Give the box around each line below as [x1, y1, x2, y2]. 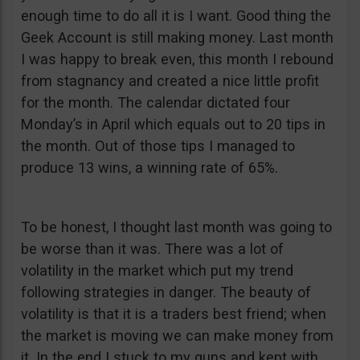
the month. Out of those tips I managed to [21, 137, 295, 154]
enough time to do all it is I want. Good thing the [21, 7, 331, 24]
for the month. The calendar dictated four [21, 94, 290, 111]
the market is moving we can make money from [21, 327, 333, 344]
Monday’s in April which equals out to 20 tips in [21, 116, 325, 133]
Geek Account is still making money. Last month [21, 29, 333, 46]
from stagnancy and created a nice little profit [21, 72, 319, 89]
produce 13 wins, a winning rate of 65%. [21, 159, 278, 176]
